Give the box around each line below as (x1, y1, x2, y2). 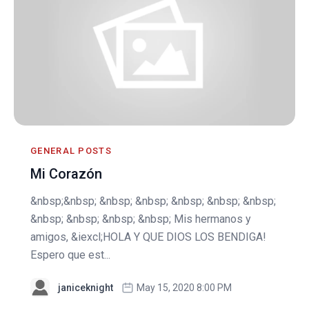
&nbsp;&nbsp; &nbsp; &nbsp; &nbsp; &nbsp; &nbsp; (30, 194, 276, 208)
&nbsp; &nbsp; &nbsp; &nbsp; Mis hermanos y (30, 212, 251, 226)
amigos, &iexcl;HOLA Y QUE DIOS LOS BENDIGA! (30, 230, 266, 243)
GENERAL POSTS (30, 145, 112, 156)
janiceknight (58, 281, 113, 293)
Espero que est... (30, 248, 110, 261)
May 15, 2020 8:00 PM (137, 281, 232, 293)
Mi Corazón (30, 165, 102, 182)
